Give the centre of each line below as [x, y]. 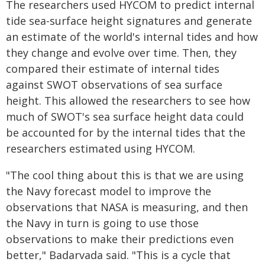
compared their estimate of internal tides [113, 69]
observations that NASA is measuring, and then [127, 207]
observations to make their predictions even [120, 239]
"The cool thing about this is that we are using [125, 175]
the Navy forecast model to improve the [109, 191]
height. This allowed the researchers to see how [128, 101]
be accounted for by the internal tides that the [126, 132]
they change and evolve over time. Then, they [121, 53]
